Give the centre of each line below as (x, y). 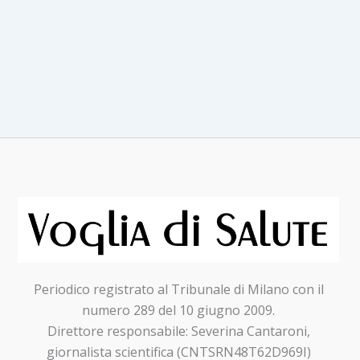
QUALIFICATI (91, 19)
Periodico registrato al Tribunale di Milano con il (178, 289)
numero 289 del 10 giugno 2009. (178, 310)
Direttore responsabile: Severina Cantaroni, (178, 331)
